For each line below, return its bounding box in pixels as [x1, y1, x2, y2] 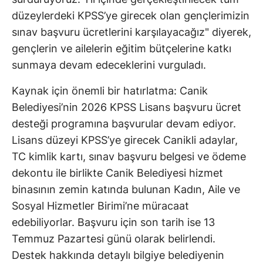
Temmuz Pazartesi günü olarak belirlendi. [12, 232, 215, 245]
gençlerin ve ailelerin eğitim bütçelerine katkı [12, 42, 231, 55]
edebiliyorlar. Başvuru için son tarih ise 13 [12, 215, 215, 228]
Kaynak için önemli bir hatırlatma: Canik [12, 84, 208, 97]
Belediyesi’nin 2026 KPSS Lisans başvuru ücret [12, 100, 241, 113]
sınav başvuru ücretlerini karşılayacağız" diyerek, [12, 25, 251, 38]
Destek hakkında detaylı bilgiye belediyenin [12, 248, 224, 261]
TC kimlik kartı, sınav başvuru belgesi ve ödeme [12, 150, 246, 163]
